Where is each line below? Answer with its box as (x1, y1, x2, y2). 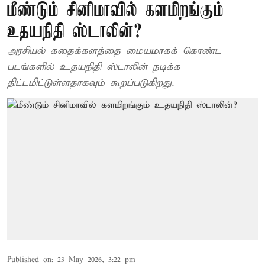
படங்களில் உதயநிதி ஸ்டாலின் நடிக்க (7, 61, 180, 73)
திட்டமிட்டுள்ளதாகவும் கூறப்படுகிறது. (7, 77, 174, 89)
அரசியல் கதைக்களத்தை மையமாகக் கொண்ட (7, 45, 221, 57)
